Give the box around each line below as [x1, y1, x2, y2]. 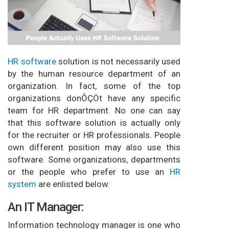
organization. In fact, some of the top [8, 81, 180, 91]
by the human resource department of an [8, 68, 180, 79]
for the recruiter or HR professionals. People [8, 130, 180, 141]
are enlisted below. [36, 179, 110, 190]
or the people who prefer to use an [8, 167, 170, 177]
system [8, 179, 36, 190]
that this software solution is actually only [8, 118, 180, 128]
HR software [8, 56, 56, 67]
